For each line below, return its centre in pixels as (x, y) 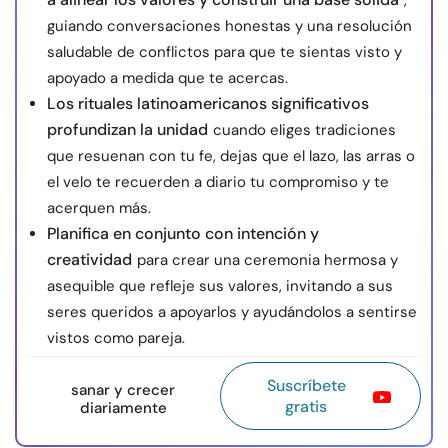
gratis (306, 407)
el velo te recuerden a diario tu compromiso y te (218, 182)
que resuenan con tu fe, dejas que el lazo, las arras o (231, 156)
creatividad (89, 260)
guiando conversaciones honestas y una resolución (229, 26)
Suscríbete (306, 386)
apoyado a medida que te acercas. (167, 78)
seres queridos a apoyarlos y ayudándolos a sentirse (232, 312)
